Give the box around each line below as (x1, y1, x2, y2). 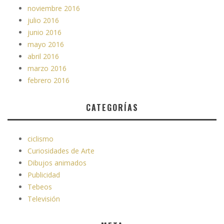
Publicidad (27, 170, 60, 180)
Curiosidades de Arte (27, 146, 94, 156)
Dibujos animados (27, 158, 86, 168)
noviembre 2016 (27, 3, 80, 13)
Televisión (27, 194, 60, 204)
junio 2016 (27, 27, 61, 37)
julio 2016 (27, 15, 59, 25)
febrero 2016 (27, 75, 69, 85)
